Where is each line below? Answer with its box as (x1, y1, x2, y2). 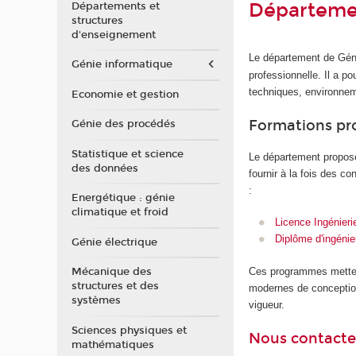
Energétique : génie (71, 192, 175, 204)
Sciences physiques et (71, 323, 187, 337)
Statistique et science (71, 147, 184, 161)
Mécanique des (71, 265, 152, 278)
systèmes (71, 294, 121, 307)
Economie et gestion (71, 87, 179, 101)
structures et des (71, 280, 159, 292)
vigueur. (249, 298, 285, 311)
